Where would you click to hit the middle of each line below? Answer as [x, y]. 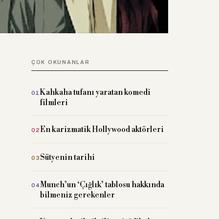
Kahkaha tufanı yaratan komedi [95, 92]
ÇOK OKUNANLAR [61, 62]
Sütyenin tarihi [68, 157]
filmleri [54, 102]
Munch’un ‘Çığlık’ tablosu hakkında [102, 185]
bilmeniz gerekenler [78, 195]
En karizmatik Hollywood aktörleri [102, 130]
